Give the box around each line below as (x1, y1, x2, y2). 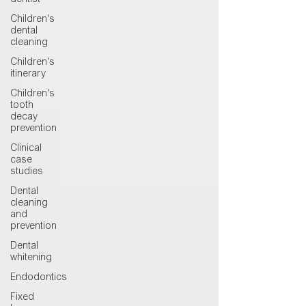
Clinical (10, 144, 42, 154)
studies (10, 167, 43, 177)
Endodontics (10, 273, 67, 283)
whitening (10, 253, 52, 263)
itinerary (10, 70, 46, 79)
